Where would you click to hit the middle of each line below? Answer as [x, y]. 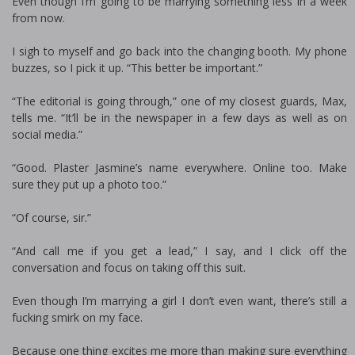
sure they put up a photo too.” [89, 184]
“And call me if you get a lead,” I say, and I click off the [179, 251]
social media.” [47, 134]
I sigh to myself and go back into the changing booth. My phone [179, 51]
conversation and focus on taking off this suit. [129, 267]
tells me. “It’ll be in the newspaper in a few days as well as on [179, 118]
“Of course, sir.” [52, 218]
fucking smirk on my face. [77, 317]
